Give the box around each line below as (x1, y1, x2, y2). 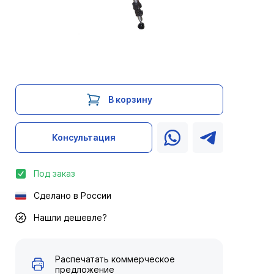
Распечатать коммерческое (55, 254, 175, 264)
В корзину (108, 94, 152, 105)
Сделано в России (34, 190, 111, 201)
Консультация (52, 132, 116, 143)
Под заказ (34, 168, 75, 179)
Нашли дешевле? (34, 212, 107, 223)
